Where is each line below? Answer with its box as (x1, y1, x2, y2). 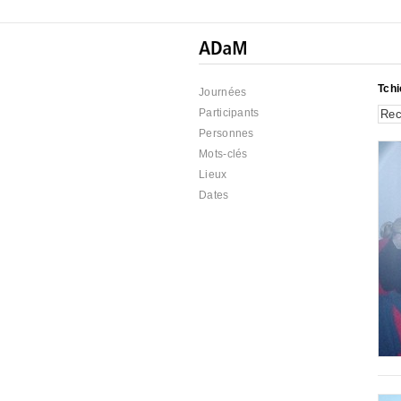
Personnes (199, 127, 254, 140)
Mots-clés (199, 148, 248, 160)
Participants (199, 107, 260, 119)
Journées (199, 86, 247, 98)
